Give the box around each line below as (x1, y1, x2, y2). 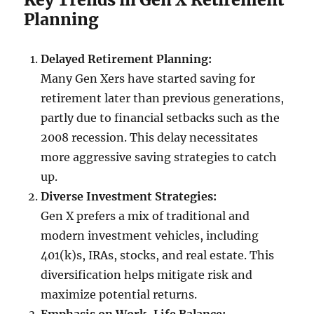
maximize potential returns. (41, 287, 198, 302)
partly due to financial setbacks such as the (41, 111, 280, 125)
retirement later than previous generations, (41, 91, 285, 106)
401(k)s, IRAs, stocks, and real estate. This (41, 248, 275, 263)
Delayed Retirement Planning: (41, 52, 212, 67)
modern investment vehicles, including (41, 228, 259, 243)
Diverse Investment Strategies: (41, 189, 217, 204)
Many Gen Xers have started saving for (41, 71, 256, 86)
